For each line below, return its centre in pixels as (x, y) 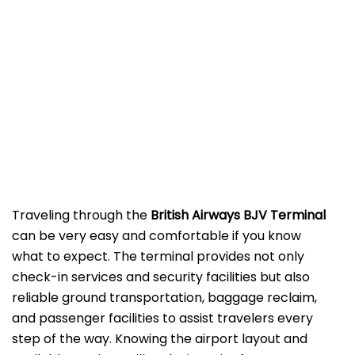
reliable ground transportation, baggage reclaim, (164, 298)
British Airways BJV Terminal (238, 216)
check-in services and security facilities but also (161, 277)
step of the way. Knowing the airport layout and (160, 339)
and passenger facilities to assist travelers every (162, 319)
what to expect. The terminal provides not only (158, 257)
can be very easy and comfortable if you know (157, 236)
